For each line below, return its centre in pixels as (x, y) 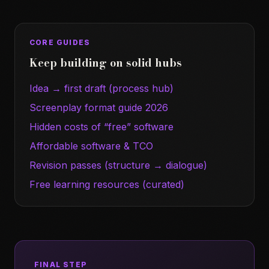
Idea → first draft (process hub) (101, 88)
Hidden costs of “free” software (101, 127)
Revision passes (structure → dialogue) (118, 165)
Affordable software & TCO (91, 146)
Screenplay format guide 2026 (99, 107)
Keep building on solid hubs (106, 63)
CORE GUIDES (60, 42)
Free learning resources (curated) (107, 184)
